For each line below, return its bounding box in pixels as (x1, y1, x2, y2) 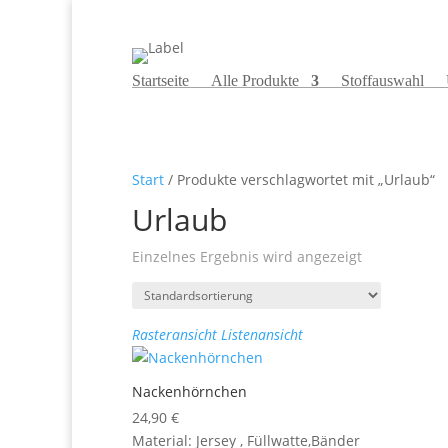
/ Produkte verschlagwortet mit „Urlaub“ (164, 170, 435, 189)
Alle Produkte (211, 72, 299, 89)
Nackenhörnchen (132, 382, 247, 401)
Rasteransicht (132, 325, 217, 344)
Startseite (132, 72, 189, 89)
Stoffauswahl (341, 72, 424, 89)
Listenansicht (221, 325, 303, 344)
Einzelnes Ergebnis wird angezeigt (132, 247, 362, 266)
